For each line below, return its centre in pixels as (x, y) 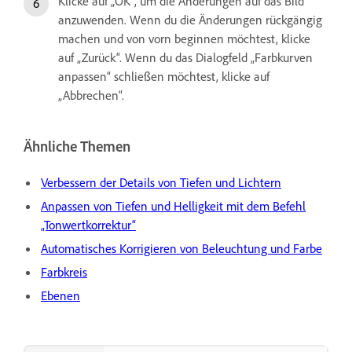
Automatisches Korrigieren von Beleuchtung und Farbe (181, 248)
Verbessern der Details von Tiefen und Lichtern (161, 182)
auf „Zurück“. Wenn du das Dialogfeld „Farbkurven (185, 58)
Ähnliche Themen (77, 147)
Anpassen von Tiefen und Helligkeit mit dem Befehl (173, 205)
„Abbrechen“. (91, 95)
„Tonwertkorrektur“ (88, 224)
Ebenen (60, 295)
